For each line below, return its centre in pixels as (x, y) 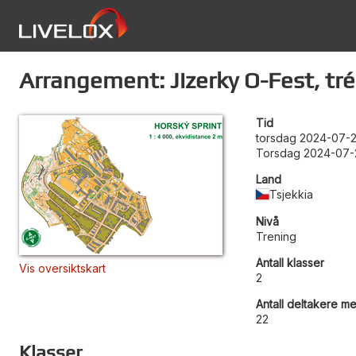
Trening (276, 236)
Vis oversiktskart (62, 268)
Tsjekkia (292, 194)
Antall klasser (290, 263)
